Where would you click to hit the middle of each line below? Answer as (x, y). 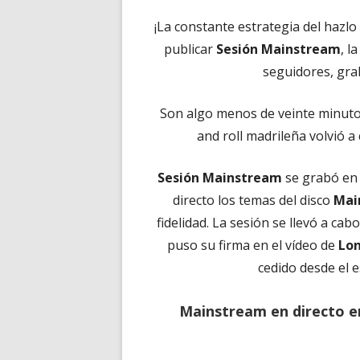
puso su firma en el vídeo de (252, 245)
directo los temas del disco (254, 200)
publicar (190, 49)
